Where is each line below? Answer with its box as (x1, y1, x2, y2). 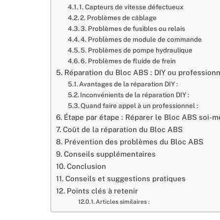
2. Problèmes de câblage (80, 13, 157, 22)
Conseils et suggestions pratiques (65, 174, 186, 183)
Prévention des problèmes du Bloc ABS (64, 137, 203, 146)
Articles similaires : (96, 197, 150, 205)
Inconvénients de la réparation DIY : (80, 90, 190, 99)
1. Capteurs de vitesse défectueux (79, 2, 184, 11)
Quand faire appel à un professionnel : (81, 101, 198, 110)
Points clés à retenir (66, 186, 138, 195)
